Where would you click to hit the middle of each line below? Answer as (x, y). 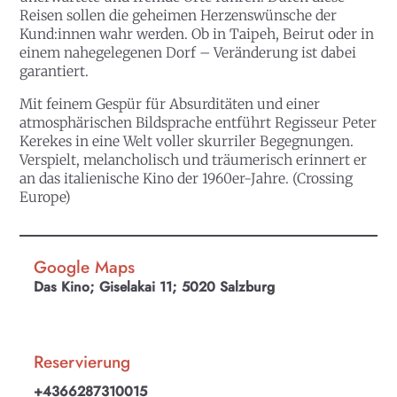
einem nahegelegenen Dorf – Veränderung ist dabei (188, 52)
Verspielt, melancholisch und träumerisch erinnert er (194, 160)
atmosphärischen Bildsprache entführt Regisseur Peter (198, 122)
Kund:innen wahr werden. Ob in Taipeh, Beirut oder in (197, 34)
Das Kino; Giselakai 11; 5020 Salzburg (155, 287)
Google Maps (85, 268)
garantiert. (54, 71)
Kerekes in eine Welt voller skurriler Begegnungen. (187, 141)
